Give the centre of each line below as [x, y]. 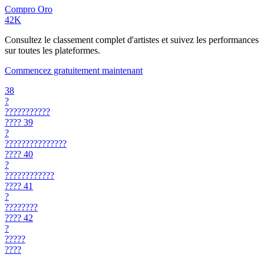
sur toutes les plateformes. [52, 50]
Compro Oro [29, 9]
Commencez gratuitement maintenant [74, 70]
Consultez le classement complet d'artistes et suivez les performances [132, 39]
